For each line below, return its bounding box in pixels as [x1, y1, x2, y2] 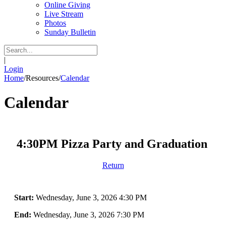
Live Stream [44, 10, 83, 18]
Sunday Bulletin [44, 28, 96, 36]
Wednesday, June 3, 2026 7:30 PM [31, 210, 144, 219]
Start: [14, 193, 34, 202]
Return [102, 160, 124, 169]
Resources [26, 74, 59, 82]
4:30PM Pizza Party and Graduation [17, 137, 207, 150]
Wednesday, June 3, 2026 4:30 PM [34, 193, 147, 202]
